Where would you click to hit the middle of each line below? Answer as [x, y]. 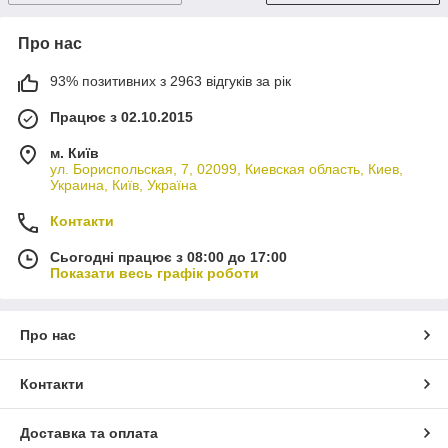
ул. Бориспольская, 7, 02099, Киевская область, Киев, [226, 168]
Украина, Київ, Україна [123, 184]
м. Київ [74, 152]
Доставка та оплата [89, 432]
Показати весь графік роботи [154, 272]
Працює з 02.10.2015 [121, 116]
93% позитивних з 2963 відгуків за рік [170, 80]
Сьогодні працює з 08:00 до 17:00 [168, 256]
